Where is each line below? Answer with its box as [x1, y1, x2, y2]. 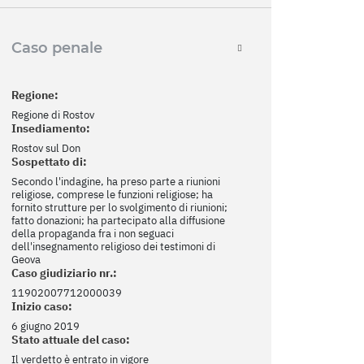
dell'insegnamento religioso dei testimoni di [11, 240, 215, 254]
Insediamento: [11, 121, 90, 136]
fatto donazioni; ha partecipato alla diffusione [11, 214, 225, 228]
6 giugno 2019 [11, 319, 80, 334]
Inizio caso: [11, 299, 72, 314]
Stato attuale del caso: [11, 332, 130, 348]
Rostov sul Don [11, 141, 80, 156]
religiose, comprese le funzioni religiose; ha [11, 188, 213, 202]
